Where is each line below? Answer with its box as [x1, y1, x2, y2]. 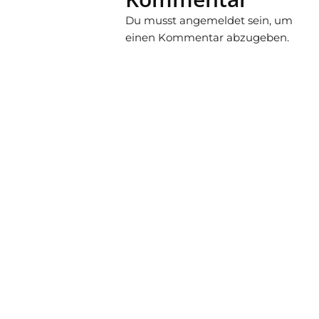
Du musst [125, 13, 179, 27]
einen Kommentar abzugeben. [125, 30, 289, 44]
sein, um [244, 13, 293, 27]
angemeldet [179, 13, 245, 27]
